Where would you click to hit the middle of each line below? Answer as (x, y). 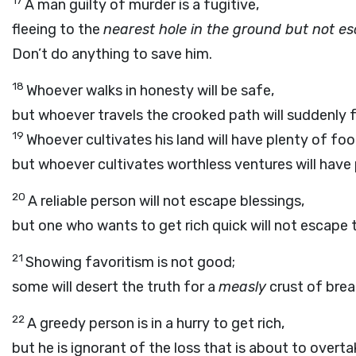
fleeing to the (58, 29)
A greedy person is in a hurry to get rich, (156, 323)
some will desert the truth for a (115, 287)
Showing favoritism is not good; (130, 262)
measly (242, 287)
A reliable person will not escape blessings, (166, 201)
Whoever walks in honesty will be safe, (150, 91)
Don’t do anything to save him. (112, 54)
